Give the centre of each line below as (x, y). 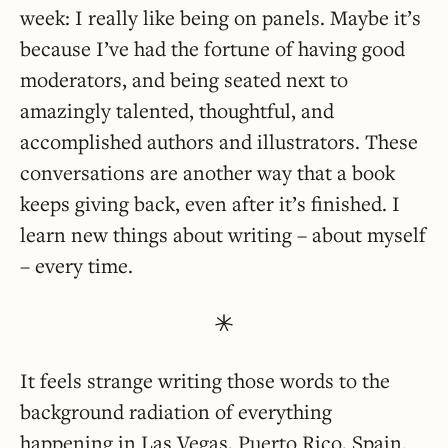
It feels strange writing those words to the (205, 381)
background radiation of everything (176, 412)
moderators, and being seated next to (184, 80)
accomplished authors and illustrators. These (219, 142)
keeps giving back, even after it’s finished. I (210, 204)
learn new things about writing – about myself (223, 235)
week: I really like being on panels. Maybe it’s (220, 18)
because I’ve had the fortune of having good (212, 49)
